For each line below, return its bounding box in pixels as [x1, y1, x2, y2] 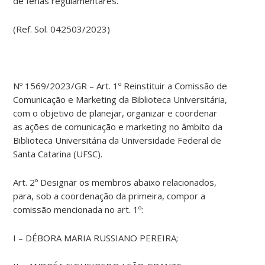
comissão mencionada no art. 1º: [13, 203, 144, 216]
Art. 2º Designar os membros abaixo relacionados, [13, 176, 217, 189]
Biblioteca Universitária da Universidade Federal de [13, 134, 222, 147]
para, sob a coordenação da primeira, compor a [13, 190, 206, 202]
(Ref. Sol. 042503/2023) [13, 23, 111, 35]
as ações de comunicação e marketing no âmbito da [13, 121, 223, 133]
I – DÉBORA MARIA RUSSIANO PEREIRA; [13, 232, 179, 244]
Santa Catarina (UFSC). [13, 148, 103, 160]
